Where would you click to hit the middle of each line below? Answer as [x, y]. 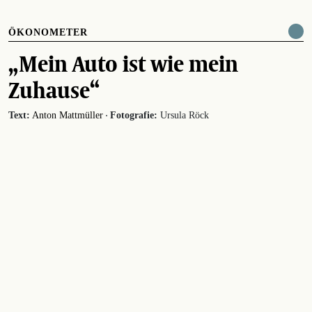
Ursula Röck [183, 115]
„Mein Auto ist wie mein [123, 63]
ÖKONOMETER [48, 32]
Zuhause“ [54, 89]
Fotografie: [134, 115]
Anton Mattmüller [68, 115]
